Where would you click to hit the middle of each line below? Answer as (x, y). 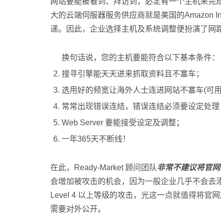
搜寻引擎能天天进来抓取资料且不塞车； (133, 74)
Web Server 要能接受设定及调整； (123, 123)
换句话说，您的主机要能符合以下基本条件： (141, 57)
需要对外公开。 (78, 209)
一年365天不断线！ (96, 139)
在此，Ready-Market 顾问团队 (104, 167)
